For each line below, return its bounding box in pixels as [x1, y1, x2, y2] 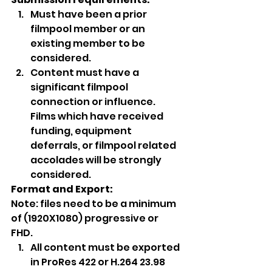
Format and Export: [11, 182, 113, 196]
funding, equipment [30, 124, 134, 138]
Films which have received [30, 109, 165, 123]
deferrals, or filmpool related [30, 138, 178, 152]
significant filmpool [30, 80, 130, 94]
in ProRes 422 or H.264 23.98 [30, 255, 167, 269]
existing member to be [30, 36, 147, 50]
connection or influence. [30, 95, 157, 109]
